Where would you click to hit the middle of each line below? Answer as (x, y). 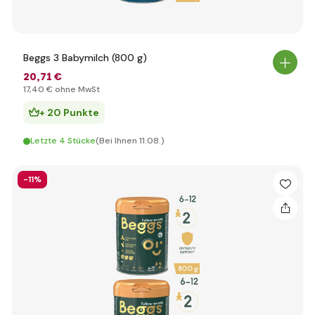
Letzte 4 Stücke (63, 141)
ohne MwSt (76, 89)
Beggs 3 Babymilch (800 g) (85, 58)
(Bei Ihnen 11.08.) (130, 141)
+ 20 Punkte (69, 112)
